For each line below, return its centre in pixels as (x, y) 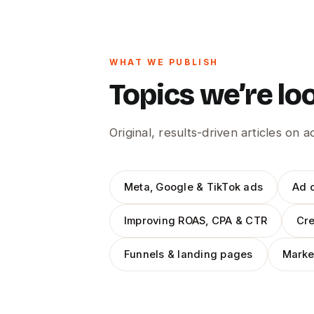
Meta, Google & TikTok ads (193, 187)
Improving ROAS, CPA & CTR (196, 221)
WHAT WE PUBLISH (164, 62)
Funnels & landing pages (189, 254)
